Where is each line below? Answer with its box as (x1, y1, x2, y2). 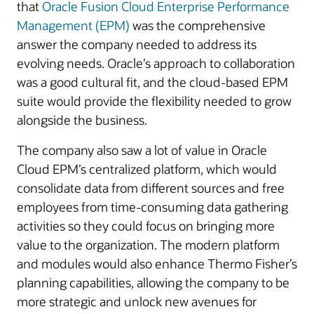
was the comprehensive (130, 17, 266, 34)
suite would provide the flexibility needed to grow (17, 93, 292, 109)
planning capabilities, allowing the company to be (17, 274, 289, 291)
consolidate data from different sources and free (17, 179, 285, 196)
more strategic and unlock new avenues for (17, 293, 257, 310)
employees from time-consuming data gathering (17, 198, 288, 215)
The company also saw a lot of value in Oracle (17, 142, 267, 158)
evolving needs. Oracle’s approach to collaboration (17, 55, 295, 71)
